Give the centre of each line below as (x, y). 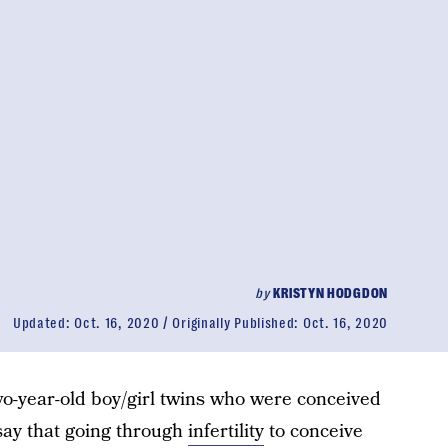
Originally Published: (237, 323)
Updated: (43, 323)
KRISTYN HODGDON (330, 293)
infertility (225, 431)
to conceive (313, 431)
